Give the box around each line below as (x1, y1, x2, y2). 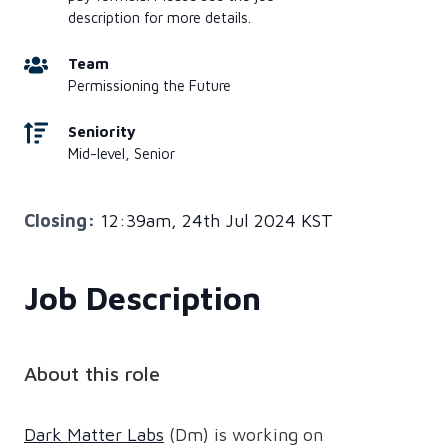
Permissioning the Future (68, 77, 231, 94)
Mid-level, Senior (68, 145, 175, 162)
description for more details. (68, 9, 251, 26)
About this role (24, 362, 160, 385)
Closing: (24, 210, 95, 231)
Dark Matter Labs (24, 424, 164, 445)
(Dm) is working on (164, 424, 323, 445)
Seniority (68, 123, 136, 140)
